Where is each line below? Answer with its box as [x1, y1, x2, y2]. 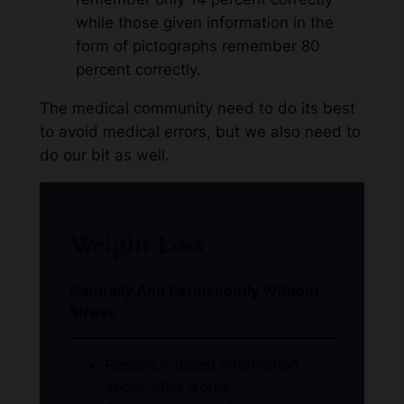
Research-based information [106, 354, 299, 373]
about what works [106, 376, 230, 395]
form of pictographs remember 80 [75, 37, 320, 56]
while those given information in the [75, 14, 334, 32]
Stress [69, 302, 116, 321]
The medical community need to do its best [39, 99, 355, 118]
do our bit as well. [39, 146, 170, 165]
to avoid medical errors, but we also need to [39, 123, 361, 142]
